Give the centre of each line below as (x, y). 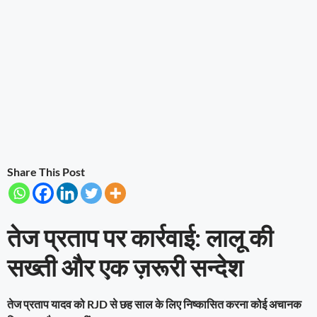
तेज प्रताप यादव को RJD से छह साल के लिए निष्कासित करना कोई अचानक (154, 304)
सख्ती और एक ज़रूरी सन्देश (125, 266)
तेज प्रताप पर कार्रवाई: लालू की (140, 237)
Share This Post (46, 171)
